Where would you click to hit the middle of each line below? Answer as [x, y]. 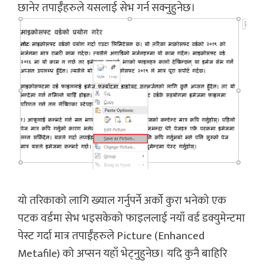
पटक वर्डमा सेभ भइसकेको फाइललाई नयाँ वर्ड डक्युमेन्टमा [131, 218]
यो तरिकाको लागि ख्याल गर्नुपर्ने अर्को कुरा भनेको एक [122, 200]
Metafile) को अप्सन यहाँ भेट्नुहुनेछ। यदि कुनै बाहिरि [123, 253]
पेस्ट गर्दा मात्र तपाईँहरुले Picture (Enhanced [111, 236]
